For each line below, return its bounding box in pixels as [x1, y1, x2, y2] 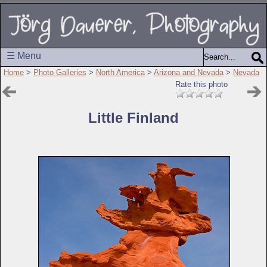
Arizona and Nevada [154, 67, 223, 77]
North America [96, 67, 145, 77]
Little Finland [88, 109, 179, 126]
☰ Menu [7, 50, 41, 61]
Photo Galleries [33, 67, 86, 77]
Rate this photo [175, 79, 228, 89]
